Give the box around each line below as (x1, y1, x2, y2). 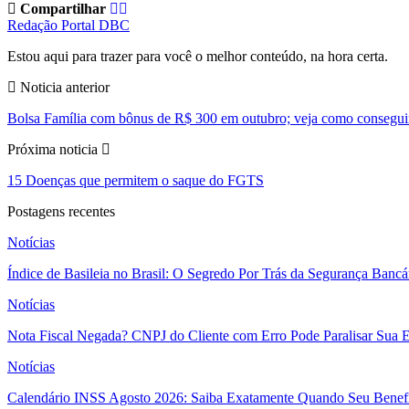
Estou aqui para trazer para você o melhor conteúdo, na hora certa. (7, 48, 388, 65)
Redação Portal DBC (7, 17, 130, 34)
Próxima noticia (7, 142, 101, 158)
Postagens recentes (7, 204, 115, 220)
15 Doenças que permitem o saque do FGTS (7, 173, 264, 189)
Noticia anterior (16, 79, 110, 96)
